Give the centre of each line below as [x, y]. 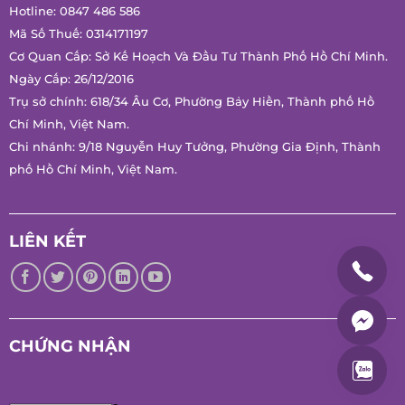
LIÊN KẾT [47, 283]
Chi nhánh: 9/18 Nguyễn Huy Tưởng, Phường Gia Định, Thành [195, 188]
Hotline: [34, 30]
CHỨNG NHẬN [70, 387]
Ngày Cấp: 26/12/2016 [71, 120]
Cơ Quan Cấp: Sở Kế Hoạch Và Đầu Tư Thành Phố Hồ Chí [180, 75]
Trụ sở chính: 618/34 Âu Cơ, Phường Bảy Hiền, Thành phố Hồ [192, 143]
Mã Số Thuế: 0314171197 [79, 52]
